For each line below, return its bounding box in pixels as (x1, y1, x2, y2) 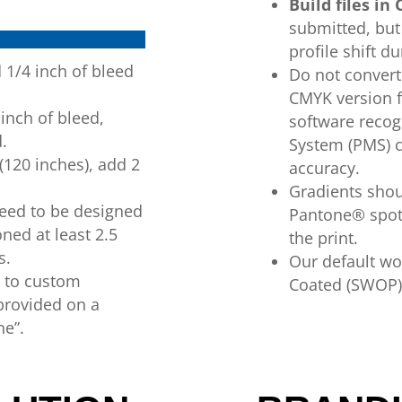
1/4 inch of (2, 60, 88, 82)
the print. (288, 227, 358, 249)
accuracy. (288, 157, 360, 179)
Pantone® (288, 204, 365, 225)
